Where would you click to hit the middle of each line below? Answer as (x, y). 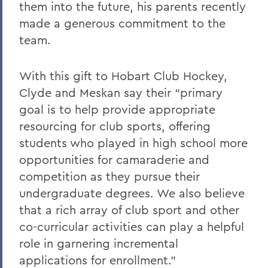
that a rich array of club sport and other (129, 209)
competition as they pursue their (109, 176)
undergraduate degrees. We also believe (132, 193)
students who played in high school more (133, 142)
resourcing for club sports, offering (115, 126)
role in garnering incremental (99, 243)
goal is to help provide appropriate (117, 109)
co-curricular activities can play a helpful (132, 226)
